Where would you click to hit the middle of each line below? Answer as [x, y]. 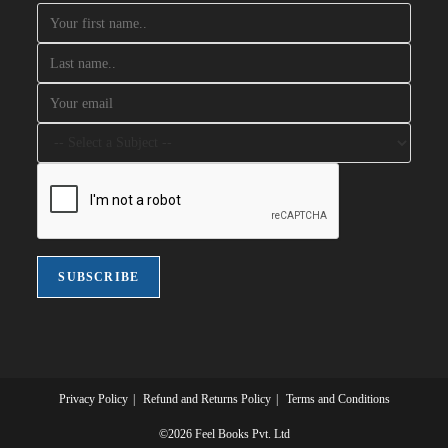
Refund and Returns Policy [206, 399]
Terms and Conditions [337, 399]
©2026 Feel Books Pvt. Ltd [224, 434]
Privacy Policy [93, 399]
